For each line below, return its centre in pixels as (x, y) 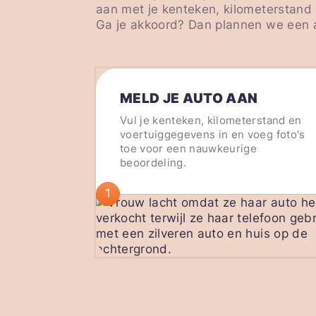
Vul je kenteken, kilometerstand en (211, 120)
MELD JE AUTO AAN (189, 99)
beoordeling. (153, 162)
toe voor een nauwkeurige (189, 148)
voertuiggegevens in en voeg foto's (213, 134)
